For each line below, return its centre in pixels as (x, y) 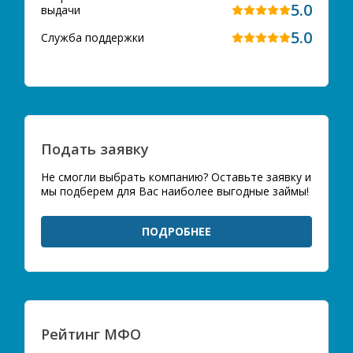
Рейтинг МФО (91, 334)
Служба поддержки (93, 37)
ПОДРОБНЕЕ (176, 231)
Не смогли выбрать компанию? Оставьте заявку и (176, 177)
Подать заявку (95, 149)
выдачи (61, 10)
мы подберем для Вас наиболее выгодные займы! (175, 191)
